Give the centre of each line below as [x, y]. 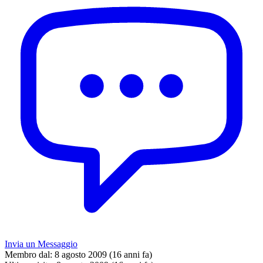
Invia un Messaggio [41, 244]
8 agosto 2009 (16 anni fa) [103, 255]
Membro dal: [28, 255]
